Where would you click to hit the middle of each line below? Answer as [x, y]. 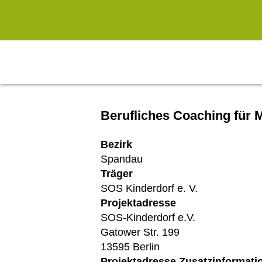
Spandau [122, 159]
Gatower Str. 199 [140, 232]
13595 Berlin [130, 247]
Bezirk [116, 144]
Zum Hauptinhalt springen [73, 12]
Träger [117, 174]
